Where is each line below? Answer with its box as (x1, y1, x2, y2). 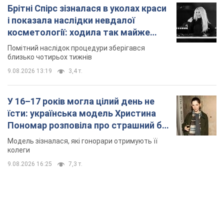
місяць (7, 39, 37, 50)
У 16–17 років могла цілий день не (7, 96, 154, 107)
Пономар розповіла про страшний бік (7, 120, 169, 131)
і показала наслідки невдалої (7, 15, 135, 26)
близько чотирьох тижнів (7, 53, 92, 61)
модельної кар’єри (7, 132, 88, 143)
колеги (7, 146, 30, 154)
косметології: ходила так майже (7, 27, 150, 38)
